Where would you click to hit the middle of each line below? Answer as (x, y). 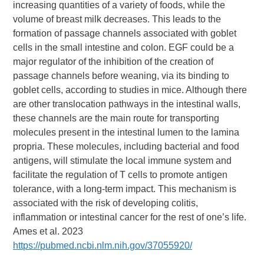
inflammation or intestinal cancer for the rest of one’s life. (130, 217)
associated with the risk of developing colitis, (106, 203)
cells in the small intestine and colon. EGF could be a (124, 47)
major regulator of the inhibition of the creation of (113, 61)
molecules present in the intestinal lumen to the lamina (126, 132)
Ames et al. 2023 (48, 231)
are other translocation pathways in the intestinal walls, (127, 104)
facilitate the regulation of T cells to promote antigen (121, 174)
